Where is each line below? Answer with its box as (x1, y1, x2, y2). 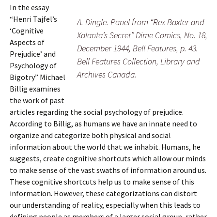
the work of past (10, 95, 64, 105)
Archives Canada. (77, 69, 137, 80)
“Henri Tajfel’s (10, 14, 57, 24)
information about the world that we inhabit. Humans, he (10, 142, 201, 152)
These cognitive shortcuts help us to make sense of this (10, 177, 194, 186)
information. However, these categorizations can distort (10, 188, 197, 198)
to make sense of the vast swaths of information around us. (10, 165, 206, 175)
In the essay (10, 2, 49, 12)
